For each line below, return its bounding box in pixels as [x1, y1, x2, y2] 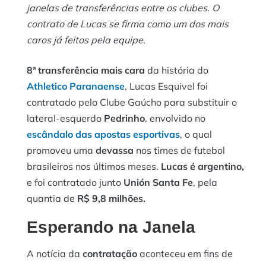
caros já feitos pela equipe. [27, 33, 145, 46]
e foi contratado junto [27, 176, 123, 188]
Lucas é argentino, [159, 160, 244, 172]
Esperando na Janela [27, 217, 195, 236]
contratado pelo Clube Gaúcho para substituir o [27, 96, 237, 108]
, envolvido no [145, 112, 205, 124]
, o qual [180, 128, 212, 140]
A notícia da [27, 247, 80, 259]
